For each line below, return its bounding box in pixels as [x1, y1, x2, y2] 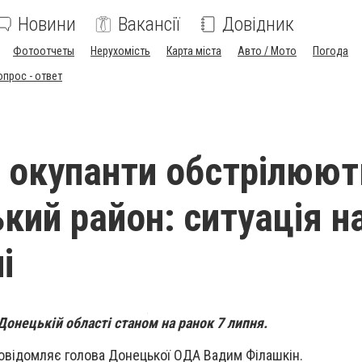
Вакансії [118, 13, 180, 36]
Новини [18, 13, 76, 36]
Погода [313, 44, 348, 57]
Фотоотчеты [13, 44, 74, 57]
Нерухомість [90, 44, 150, 57]
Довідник [222, 13, 294, 36]
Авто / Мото [238, 44, 297, 57]
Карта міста [166, 44, 221, 57]
